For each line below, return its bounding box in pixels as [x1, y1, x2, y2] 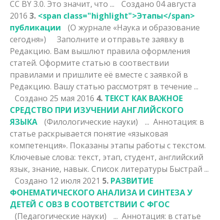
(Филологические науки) [44, 116, 140, 127]
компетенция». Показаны [10, 139, 110, 151]
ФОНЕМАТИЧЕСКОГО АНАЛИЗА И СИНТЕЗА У [10, 187, 192, 198]
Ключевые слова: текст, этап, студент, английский [10, 151, 203, 163]
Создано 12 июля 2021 [15, 175, 102, 186]
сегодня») [10, 33, 48, 45]
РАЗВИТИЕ [110, 175, 153, 186]
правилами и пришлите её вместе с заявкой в [10, 69, 188, 80]
